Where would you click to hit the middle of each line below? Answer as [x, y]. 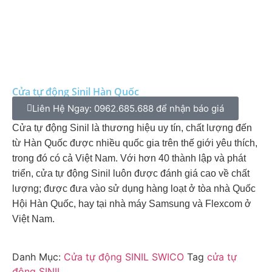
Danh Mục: [36, 257]
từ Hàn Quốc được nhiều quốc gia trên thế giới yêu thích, [135, 143]
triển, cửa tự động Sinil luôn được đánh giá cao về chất [131, 173]
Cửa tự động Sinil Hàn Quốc [76, 92]
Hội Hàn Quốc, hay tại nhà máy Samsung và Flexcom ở [132, 204]
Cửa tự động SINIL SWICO [124, 257]
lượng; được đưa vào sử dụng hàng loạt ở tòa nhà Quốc [134, 189]
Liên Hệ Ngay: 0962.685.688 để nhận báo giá [128, 108]
